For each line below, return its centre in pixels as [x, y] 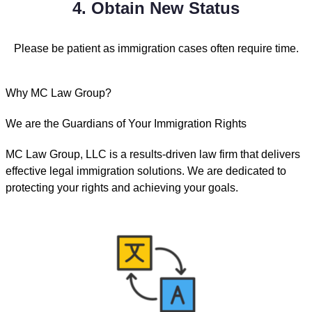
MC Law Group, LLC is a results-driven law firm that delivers [153, 154]
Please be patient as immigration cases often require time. [156, 48]
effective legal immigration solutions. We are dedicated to [146, 171]
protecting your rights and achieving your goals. [123, 187]
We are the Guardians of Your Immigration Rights [126, 123]
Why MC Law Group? [58, 93]
